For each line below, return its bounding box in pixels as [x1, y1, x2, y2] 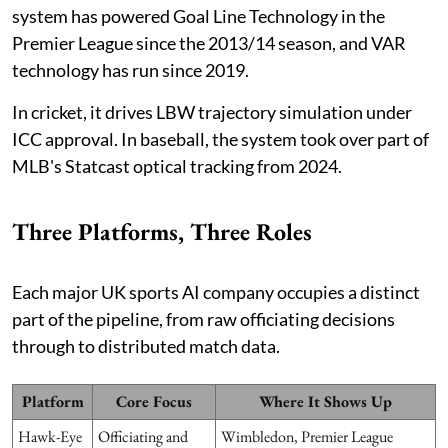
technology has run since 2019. [12, 59, 252, 82]
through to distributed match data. [12, 335, 280, 358]
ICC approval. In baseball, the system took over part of [12, 128, 429, 151]
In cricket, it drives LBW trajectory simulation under [12, 101, 412, 124]
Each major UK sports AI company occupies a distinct [12, 281, 420, 304]
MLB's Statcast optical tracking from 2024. [12, 155, 342, 178]
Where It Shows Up [259, 391, 392, 413]
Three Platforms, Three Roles [12, 216, 312, 248]
